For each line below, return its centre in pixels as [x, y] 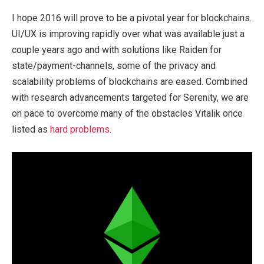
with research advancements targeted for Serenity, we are [130, 98]
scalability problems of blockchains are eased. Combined [130, 82]
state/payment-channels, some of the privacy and [114, 66]
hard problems [80, 130]
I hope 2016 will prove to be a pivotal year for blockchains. [132, 18]
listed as [31, 130]
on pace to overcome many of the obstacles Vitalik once [127, 114]
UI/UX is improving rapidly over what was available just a [128, 34]
